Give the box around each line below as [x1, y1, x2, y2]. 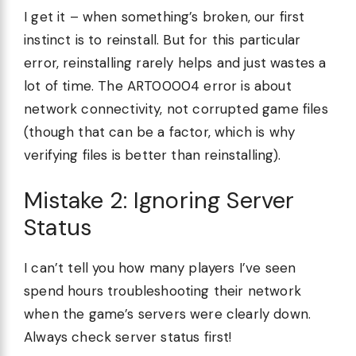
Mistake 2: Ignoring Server [24, 185, 295, 216]
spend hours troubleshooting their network [24, 282, 301, 300]
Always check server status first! [24, 328, 232, 346]
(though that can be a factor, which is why [24, 122, 296, 141]
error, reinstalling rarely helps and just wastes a [24, 53, 327, 72]
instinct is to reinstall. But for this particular [24, 30, 301, 48]
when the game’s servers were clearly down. [24, 305, 311, 323]
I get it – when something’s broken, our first [24, 7, 305, 25]
